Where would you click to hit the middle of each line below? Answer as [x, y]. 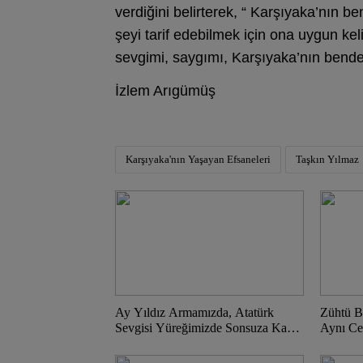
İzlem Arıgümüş [165, 91]
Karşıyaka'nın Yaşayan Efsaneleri [198, 159]
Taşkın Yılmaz [327, 159]
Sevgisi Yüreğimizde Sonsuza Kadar [209, 328]
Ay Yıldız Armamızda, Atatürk [194, 312]
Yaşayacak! [147, 343]
